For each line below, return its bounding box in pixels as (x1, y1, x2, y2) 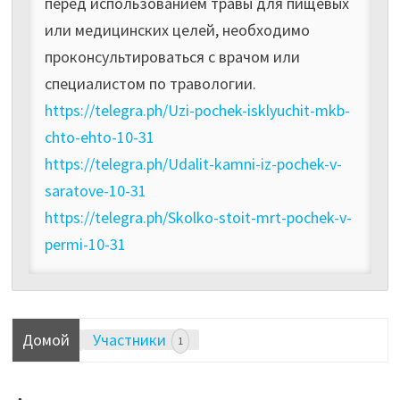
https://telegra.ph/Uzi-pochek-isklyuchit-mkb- (44, 99, 350, 121)
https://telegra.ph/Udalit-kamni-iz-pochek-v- (44, 153, 342, 174)
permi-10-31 (44, 233, 126, 254)
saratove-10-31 (44, 179, 146, 201)
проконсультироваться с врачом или (44, 46, 300, 67)
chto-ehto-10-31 (44, 126, 154, 147)
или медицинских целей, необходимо (44, 19, 310, 40)
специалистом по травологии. (44, 72, 256, 94)
